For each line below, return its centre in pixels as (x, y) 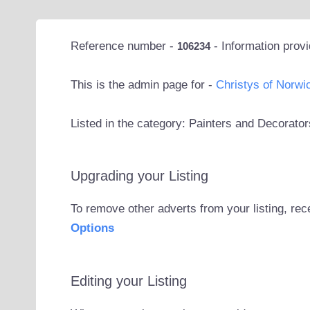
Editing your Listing (128, 281)
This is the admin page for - (143, 84)
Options (92, 228)
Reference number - (124, 46)
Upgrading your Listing (139, 176)
